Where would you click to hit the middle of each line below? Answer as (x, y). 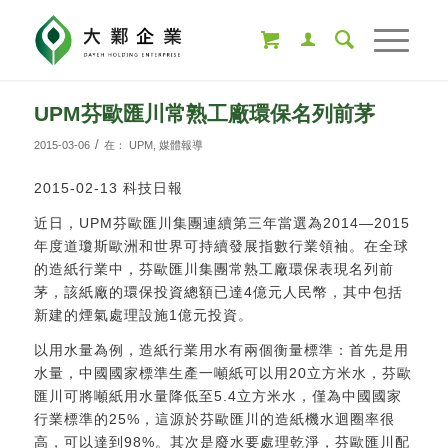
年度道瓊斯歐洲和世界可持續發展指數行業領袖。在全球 (221, 245)
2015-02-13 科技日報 (108, 187)
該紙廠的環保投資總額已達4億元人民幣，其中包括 (233, 291)
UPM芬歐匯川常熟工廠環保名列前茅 (204, 113)
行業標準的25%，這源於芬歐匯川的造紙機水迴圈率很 (214, 418)
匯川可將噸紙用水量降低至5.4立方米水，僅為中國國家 (217, 395)
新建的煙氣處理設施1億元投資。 (143, 314)
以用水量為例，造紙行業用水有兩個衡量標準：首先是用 (221, 349)
